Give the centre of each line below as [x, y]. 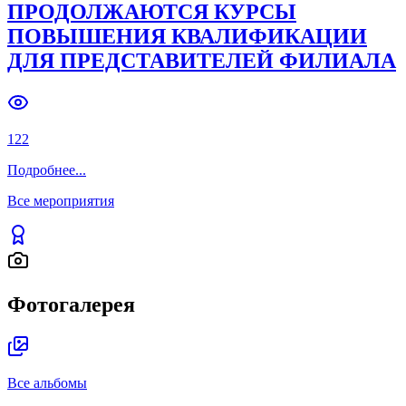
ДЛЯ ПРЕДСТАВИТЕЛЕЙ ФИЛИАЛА [202, 61]
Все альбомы [47, 382]
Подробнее [41, 170]
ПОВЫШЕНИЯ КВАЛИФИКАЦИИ [187, 37]
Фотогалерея [71, 304]
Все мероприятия [61, 201]
